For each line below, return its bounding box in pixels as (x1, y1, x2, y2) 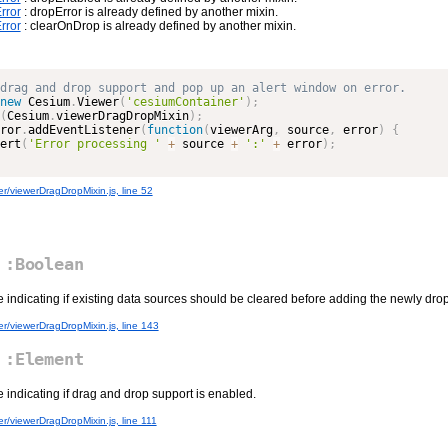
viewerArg (209, 123, 273, 137)
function (146, 123, 203, 137)
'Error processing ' (27, 137, 161, 151)
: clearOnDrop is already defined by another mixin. (20, 19, 296, 33)
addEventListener (27, 123, 140, 137)
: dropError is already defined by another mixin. (20, 5, 278, 19)
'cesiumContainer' (125, 95, 245, 109)
